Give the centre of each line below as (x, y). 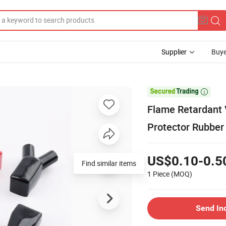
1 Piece (158, 174)
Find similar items (109, 163)
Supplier (174, 52)
